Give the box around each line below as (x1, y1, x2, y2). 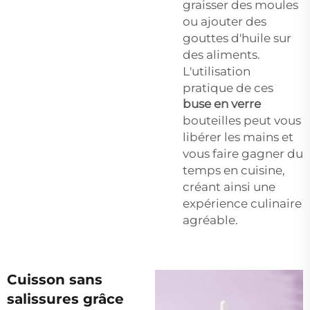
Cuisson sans (7, 271, 102, 288)
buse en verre (183, 96, 261, 111)
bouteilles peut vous (183, 113, 301, 127)
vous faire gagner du (183, 146, 303, 161)
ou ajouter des (183, 14, 266, 28)
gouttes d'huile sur (183, 30, 291, 45)
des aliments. (183, 47, 260, 62)
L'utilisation (183, 64, 250, 78)
